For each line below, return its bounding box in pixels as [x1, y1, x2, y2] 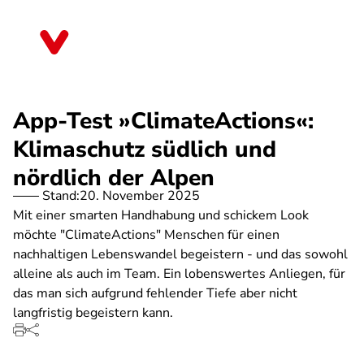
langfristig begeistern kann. [13, 304, 173, 322]
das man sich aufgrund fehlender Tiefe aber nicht [13, 284, 297, 302]
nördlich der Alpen [13, 162, 214, 193]
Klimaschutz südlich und [13, 134, 276, 165]
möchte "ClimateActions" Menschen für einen [13, 226, 279, 244]
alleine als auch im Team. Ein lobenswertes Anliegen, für [13, 265, 345, 283]
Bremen [84, 39, 129, 57]
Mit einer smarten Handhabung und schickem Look [13, 206, 309, 224]
